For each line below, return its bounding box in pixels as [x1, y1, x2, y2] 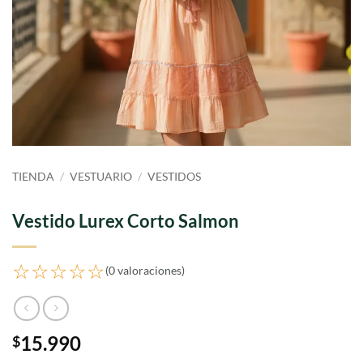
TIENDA [12, 170, 54, 183]
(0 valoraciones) [105, 263, 185, 278]
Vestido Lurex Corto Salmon [12, 209, 239, 232]
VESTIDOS [147, 170, 202, 183]
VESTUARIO [70, 170, 133, 183]
